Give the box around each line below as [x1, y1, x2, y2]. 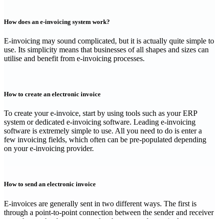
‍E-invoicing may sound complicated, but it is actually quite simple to [4, 36, 214, 45]
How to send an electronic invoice [4, 180, 96, 188]
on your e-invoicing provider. [4, 144, 94, 153]
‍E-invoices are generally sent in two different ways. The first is [4, 199, 197, 208]
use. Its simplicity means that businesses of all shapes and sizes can [4, 45, 209, 54]
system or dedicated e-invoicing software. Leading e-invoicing [4, 118, 196, 127]
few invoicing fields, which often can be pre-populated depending [4, 135, 206, 144]
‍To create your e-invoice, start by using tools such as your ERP [4, 109, 197, 118]
